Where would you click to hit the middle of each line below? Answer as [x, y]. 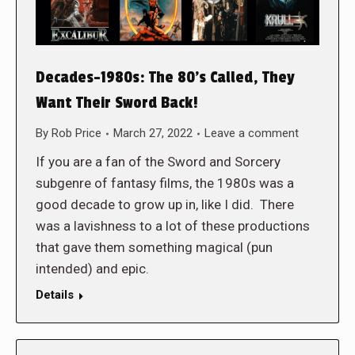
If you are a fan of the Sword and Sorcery [158, 162]
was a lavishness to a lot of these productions [173, 226]
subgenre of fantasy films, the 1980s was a [165, 183]
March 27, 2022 [153, 134]
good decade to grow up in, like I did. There [165, 205]
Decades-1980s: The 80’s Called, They [165, 78]
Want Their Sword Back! [117, 103]
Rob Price [76, 134]
